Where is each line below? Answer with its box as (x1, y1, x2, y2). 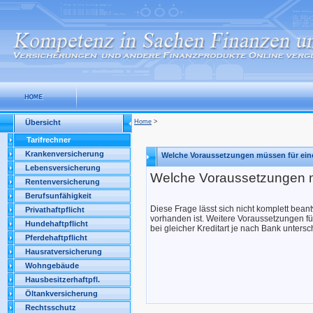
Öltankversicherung (25, 289, 98, 298)
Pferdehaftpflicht (25, 233, 87, 242)
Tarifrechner (27, 136, 71, 144)
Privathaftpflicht (25, 205, 85, 214)
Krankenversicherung (25, 150, 104, 158)
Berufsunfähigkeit (25, 191, 92, 200)
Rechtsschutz (25, 303, 76, 312)
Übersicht (25, 118, 61, 126)
